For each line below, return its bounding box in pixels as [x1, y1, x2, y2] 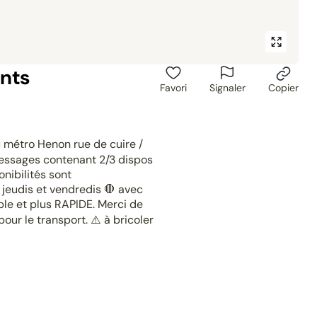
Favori [159, 81, 187, 94]
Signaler [209, 81, 246, 94]
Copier [267, 81, 299, 94]
